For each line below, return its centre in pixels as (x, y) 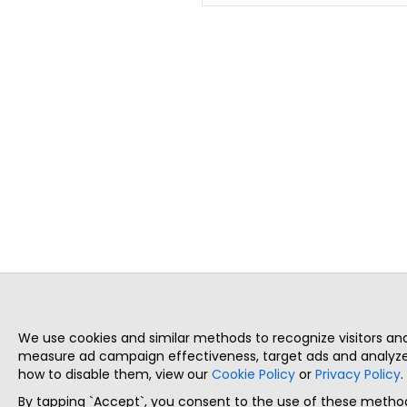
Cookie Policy (253, 374)
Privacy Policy (358, 374)
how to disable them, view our (115, 374)
